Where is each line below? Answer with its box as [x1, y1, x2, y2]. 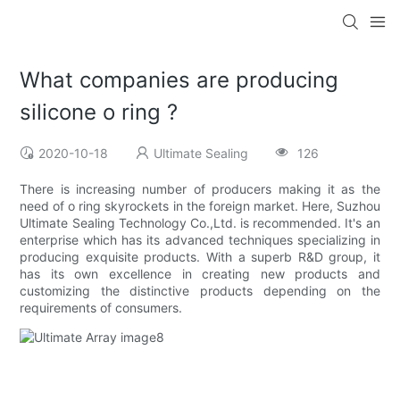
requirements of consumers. [20, 300, 183, 316]
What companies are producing [20, 67, 339, 94]
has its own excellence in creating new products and [20, 266, 380, 282]
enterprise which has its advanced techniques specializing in [20, 232, 380, 248]
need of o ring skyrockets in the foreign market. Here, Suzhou [20, 198, 380, 214]
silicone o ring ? [20, 99, 179, 126]
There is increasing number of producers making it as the [20, 181, 380, 197]
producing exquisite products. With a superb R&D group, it [20, 249, 380, 265]
